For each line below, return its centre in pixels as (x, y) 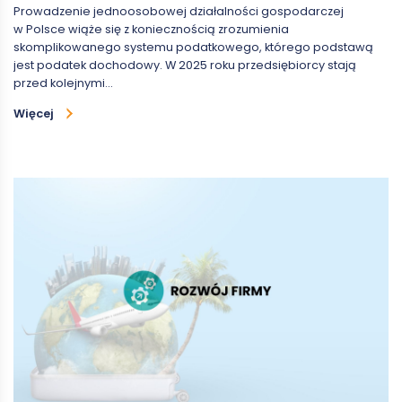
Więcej (34, 114)
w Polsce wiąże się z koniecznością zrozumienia (151, 30)
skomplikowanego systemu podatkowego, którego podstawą (193, 48)
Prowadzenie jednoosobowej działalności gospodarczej (179, 12)
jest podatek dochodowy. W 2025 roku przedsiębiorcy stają (185, 66)
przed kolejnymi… (63, 83)
